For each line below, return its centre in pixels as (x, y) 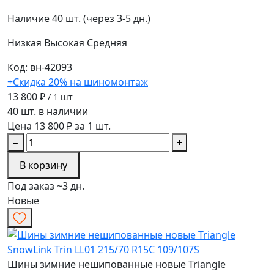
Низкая (26, 43)
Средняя (107, 43)
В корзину (43, 165)
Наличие (28, 19)
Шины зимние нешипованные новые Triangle (117, 265)
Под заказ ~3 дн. (46, 186)
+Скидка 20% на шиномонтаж (78, 82)
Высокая (65, 43)
